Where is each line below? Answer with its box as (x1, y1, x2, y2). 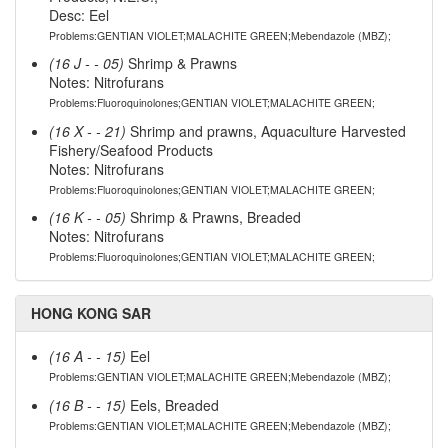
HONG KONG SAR (31, 303, 151, 324)
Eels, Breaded (125, 394, 219, 415)
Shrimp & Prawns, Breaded (125, 207, 301, 228)
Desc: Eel (48, 4, 109, 25)
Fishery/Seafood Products (48, 139, 213, 160)
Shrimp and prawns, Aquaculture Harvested (125, 120, 406, 141)
